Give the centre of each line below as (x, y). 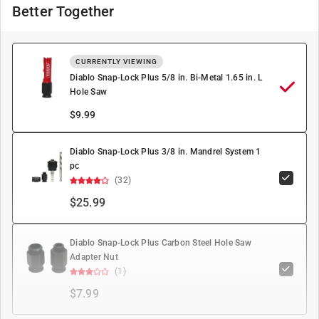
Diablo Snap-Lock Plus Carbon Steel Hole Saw (161, 243)
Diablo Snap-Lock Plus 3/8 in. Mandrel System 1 (166, 152)
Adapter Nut (94, 257)
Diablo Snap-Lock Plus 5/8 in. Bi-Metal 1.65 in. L (166, 78)
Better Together (63, 11)
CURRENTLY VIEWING (116, 62)
